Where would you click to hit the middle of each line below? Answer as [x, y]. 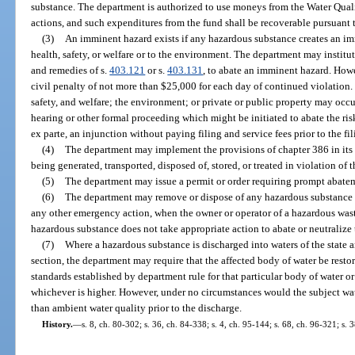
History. [57, 324]
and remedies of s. [71, 70]
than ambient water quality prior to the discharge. [137, 307]
